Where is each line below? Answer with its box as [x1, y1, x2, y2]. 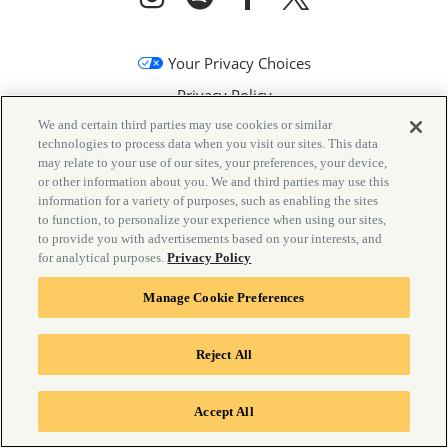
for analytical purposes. [38, 250, 168, 265]
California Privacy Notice [140, 117, 308, 137]
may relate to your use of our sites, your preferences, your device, [38, 155, 388, 170]
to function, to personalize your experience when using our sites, [38, 212, 387, 227]
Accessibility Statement [145, 181, 303, 201]
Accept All [194, 404, 254, 419]
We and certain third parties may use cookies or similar [38, 117, 333, 132]
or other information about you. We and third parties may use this [38, 174, 390, 189]
